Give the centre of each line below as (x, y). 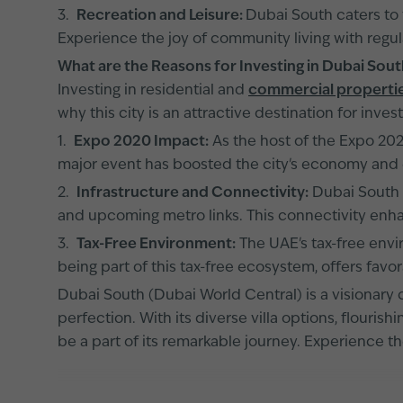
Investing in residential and (153, 91)
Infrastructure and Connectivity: (193, 193)
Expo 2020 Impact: (141, 142)
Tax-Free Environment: (156, 245)
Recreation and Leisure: (161, 16)
